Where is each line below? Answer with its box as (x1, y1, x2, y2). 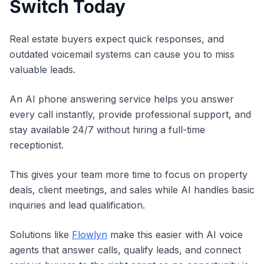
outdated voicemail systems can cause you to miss (9, 48, 235, 61)
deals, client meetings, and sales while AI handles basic (9, 184, 255, 196)
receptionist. (9, 139, 64, 151)
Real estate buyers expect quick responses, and (9, 33, 224, 45)
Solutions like (9, 229, 72, 241)
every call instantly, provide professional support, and (9, 108, 251, 121)
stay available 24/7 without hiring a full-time (9, 124, 205, 136)
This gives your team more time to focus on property (9, 169, 247, 181)
